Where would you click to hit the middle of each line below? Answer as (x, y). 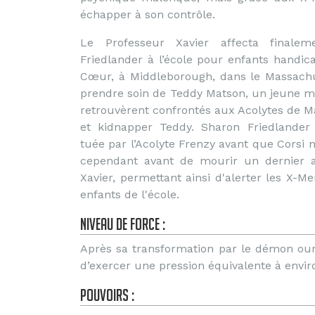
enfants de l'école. (130, 194)
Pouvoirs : (107, 295)
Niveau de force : (123, 224)
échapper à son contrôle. (148, 14)
